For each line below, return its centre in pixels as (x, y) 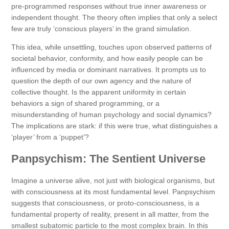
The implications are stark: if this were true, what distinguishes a (114, 126)
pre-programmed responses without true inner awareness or (109, 6)
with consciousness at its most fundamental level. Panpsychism (113, 192)
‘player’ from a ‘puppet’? (50, 137)
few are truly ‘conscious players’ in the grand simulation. (101, 29)
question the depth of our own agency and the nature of (101, 81)
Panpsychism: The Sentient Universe (108, 159)
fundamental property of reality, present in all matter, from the (110, 214)
